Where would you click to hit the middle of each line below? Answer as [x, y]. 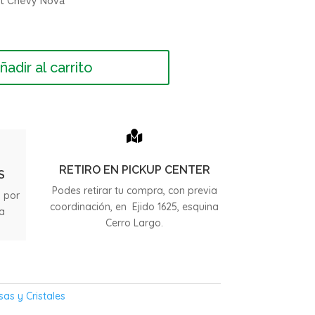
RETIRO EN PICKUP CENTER [134, 170]
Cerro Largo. [135, 223]
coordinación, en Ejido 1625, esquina [135, 207]
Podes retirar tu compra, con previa [134, 191]
